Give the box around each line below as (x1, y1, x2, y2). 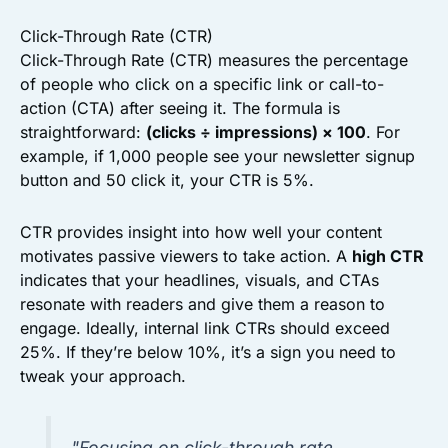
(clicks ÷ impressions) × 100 (146, 121, 366, 142)
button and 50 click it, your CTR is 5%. (20, 169, 314, 190)
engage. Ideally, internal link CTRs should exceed (20, 317, 390, 338)
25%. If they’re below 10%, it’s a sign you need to (20, 341, 396, 362)
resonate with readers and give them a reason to (20, 293, 385, 314)
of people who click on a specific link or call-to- (20, 73, 384, 94)
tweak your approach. (20, 365, 186, 386)
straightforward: (20, 121, 146, 142)
